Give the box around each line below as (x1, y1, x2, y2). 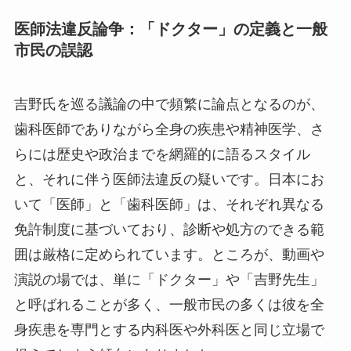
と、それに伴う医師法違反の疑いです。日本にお (13, 172, 324, 188)
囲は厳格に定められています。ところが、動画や (13, 247, 324, 263)
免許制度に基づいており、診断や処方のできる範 (13, 222, 324, 238)
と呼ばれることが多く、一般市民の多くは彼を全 (13, 297, 324, 313)
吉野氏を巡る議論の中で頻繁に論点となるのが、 (13, 96, 324, 113)
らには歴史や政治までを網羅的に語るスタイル (13, 147, 310, 163)
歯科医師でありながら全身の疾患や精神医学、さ (13, 121, 324, 138)
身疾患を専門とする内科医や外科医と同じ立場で (13, 322, 324, 338)
